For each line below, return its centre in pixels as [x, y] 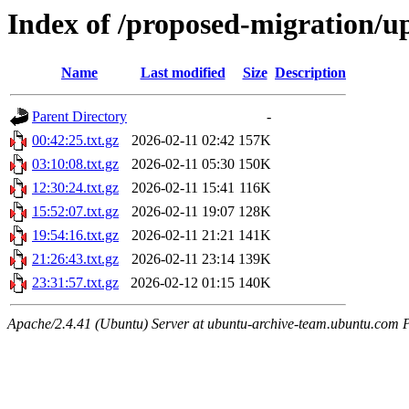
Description [310, 73]
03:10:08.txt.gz [75, 164]
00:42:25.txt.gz [75, 141]
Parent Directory [79, 117]
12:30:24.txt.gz [75, 188]
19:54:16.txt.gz [75, 236]
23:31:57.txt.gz [75, 283]
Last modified [183, 73]
